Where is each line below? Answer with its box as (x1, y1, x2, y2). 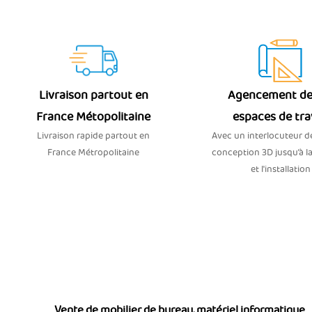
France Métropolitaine (47, 146, 140, 160)
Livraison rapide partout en (37, 129, 150, 143)
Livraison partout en (38, 86, 148, 105)
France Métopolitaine (36, 108, 151, 127)
